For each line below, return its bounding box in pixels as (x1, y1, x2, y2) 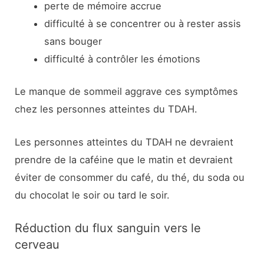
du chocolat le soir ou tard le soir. (15, 189, 170, 202)
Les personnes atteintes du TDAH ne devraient (15, 136, 234, 148)
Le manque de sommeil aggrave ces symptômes (15, 85, 239, 98)
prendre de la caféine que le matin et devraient (15, 154, 233, 166)
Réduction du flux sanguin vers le (15, 220, 202, 235)
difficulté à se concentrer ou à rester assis (44, 18, 241, 30)
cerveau (15, 237, 60, 252)
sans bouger (44, 35, 102, 48)
